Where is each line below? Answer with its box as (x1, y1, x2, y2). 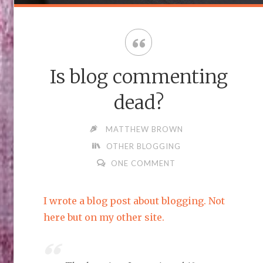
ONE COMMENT (111, 158, 176, 168)
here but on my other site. (43, 211, 165, 224)
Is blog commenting (49, 65, 228, 89)
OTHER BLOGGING (106, 141, 181, 151)
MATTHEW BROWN (106, 124, 184, 134)
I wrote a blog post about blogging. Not (43, 195, 225, 207)
